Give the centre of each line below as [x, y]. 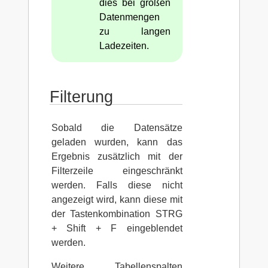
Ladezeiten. [124, 45]
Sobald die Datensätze [117, 127]
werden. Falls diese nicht [117, 185]
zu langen [135, 31]
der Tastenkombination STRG [117, 214]
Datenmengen [129, 17]
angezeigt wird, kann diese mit [117, 199]
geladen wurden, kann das [117, 142]
